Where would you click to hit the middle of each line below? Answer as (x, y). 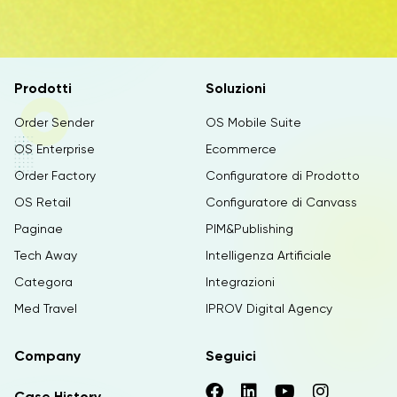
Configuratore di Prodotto (283, 175)
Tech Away (46, 255)
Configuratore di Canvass (281, 202)
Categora (43, 282)
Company (47, 356)
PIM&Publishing (249, 229)
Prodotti (43, 88)
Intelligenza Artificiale (269, 255)
